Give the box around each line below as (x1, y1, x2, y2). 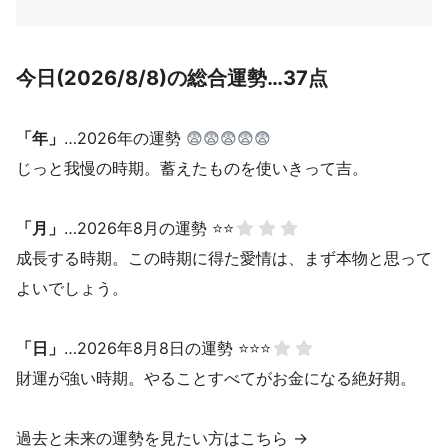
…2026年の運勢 (64, 127, 186, 148)
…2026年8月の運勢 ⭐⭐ (64, 217, 234, 238)
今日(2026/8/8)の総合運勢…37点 (16, 65, 328, 90)
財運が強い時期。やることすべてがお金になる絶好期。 (16, 367, 416, 388)
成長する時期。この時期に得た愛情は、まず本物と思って (16, 247, 432, 268)
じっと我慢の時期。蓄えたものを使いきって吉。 (16, 157, 368, 178)
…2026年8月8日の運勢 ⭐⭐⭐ (64, 337, 271, 358)
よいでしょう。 (16, 277, 128, 298)
